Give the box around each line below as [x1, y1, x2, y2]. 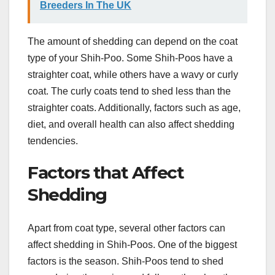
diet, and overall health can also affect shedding [28, 119, 234, 130]
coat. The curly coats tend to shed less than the [28, 86, 231, 97]
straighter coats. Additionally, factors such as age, [28, 103, 241, 114]
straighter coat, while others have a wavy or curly [28, 69, 238, 80]
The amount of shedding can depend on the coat [28, 36, 238, 47]
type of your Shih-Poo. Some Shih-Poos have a [28, 53, 233, 64]
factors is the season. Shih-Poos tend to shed [28, 255, 223, 266]
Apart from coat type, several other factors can [28, 222, 225, 233]
